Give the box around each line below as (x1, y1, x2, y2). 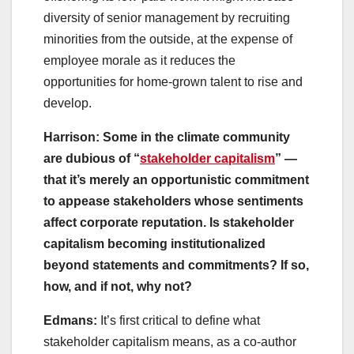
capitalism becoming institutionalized (43, 237, 265, 251)
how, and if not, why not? (43, 280, 195, 294)
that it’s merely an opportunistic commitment (43, 173, 309, 187)
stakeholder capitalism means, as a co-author (43, 335, 296, 349)
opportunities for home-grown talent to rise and (43, 75, 303, 89)
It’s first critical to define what (97, 314, 260, 328)
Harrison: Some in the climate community (43, 130, 290, 145)
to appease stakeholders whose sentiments (43, 194, 303, 209)
